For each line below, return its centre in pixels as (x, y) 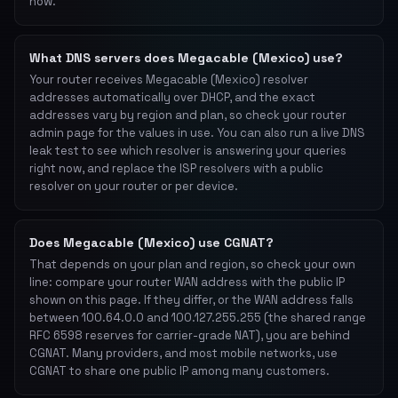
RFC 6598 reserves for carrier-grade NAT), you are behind (190, 335)
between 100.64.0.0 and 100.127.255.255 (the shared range (198, 318)
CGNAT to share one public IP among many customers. (179, 371)
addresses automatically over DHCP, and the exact (172, 97)
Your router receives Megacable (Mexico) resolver (169, 80)
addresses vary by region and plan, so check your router (188, 115)
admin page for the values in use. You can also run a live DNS (197, 133)
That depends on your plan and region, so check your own (192, 264)
